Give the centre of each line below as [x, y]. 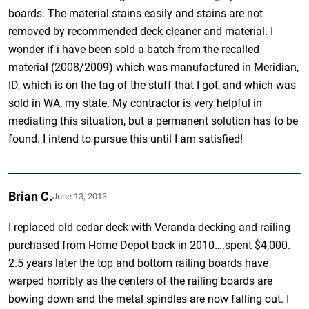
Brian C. [31, 196]
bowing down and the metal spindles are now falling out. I [149, 299]
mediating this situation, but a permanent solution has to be [153, 121]
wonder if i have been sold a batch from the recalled [134, 49]
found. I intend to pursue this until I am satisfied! [126, 139]
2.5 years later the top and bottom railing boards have [139, 263]
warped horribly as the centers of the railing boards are [141, 281]
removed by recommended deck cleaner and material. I [141, 31]
